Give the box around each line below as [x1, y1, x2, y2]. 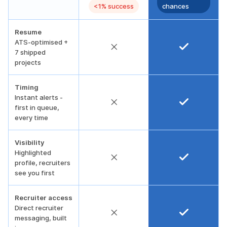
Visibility [15, 138, 44, 146]
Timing [15, 83, 39, 91]
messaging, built [15, 214, 67, 222]
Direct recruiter [15, 204, 63, 212]
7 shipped [15, 48, 46, 56]
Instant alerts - [15, 93, 63, 101]
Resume [15, 28, 42, 36]
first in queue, [15, 103, 59, 111]
